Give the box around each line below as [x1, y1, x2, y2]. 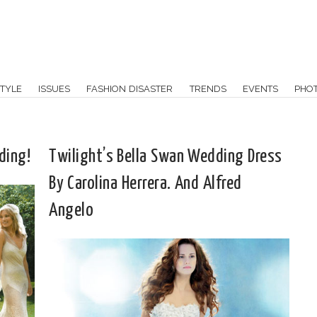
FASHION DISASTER [86, 83, 173, 94]
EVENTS [243, 83, 279, 94]
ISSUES [38, 83, 71, 94]
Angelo [49, 202, 93, 219]
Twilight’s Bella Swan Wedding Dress [49, 148, 282, 166]
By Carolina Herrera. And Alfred [49, 175, 242, 192]
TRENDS [189, 83, 226, 94]
